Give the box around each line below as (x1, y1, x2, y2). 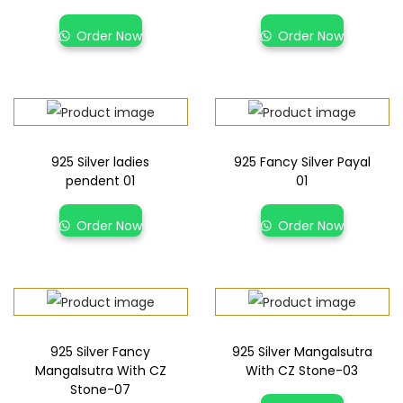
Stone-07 (70, 381, 131, 399)
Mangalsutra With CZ (34, 362, 166, 381)
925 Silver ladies (51, 153, 150, 172)
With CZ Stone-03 (246, 362, 359, 381)
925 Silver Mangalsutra (231, 343, 372, 362)
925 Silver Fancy (50, 343, 151, 362)
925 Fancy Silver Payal (233, 153, 371, 172)
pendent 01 (66, 172, 136, 191)
